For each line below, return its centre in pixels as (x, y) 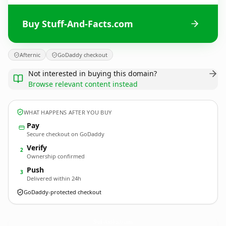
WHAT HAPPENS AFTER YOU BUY (68, 112)
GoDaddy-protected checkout (63, 192)
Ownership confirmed (56, 156)
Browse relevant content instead (83, 84)
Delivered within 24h (54, 178)
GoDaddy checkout (82, 55)
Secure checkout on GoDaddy (66, 134)
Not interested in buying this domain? (93, 73)
